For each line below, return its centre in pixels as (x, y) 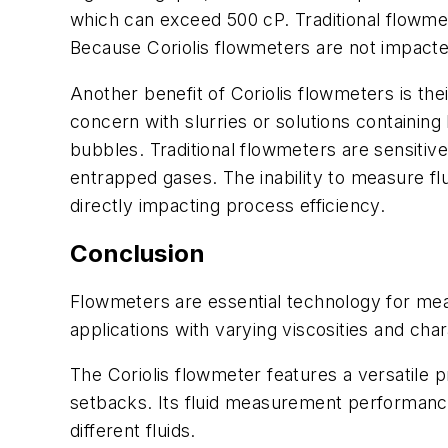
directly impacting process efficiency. (228, 205)
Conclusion (137, 253)
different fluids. (133, 431)
